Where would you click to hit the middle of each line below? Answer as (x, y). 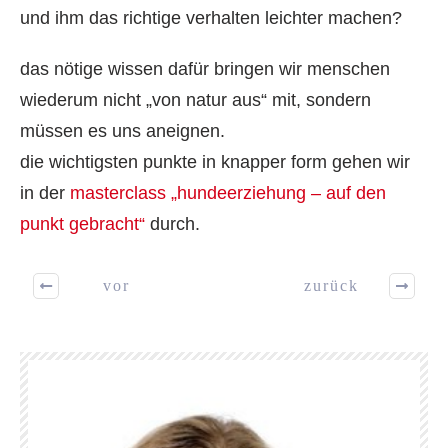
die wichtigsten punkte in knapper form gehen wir (215, 161)
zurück (331, 286)
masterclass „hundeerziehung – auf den (228, 192)
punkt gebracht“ (82, 223)
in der (45, 192)
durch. (172, 223)
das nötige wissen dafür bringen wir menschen (205, 68)
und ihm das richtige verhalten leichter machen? (211, 17)
